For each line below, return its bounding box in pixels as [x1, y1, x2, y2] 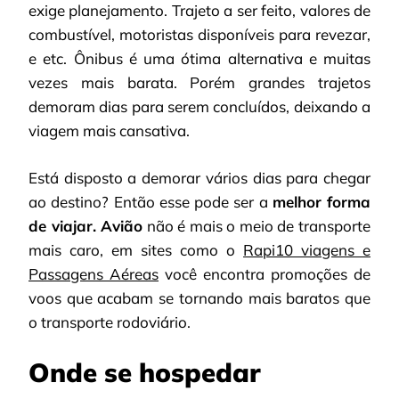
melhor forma [272, 191, 370, 211]
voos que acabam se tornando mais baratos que [28, 288, 370, 307]
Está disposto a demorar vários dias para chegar [28, 167, 370, 187]
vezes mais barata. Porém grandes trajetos [28, 73, 370, 93]
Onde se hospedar [28, 356, 261, 389]
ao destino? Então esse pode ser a [28, 191, 273, 211]
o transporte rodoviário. [28, 312, 191, 331]
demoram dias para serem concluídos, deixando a [28, 97, 370, 117]
